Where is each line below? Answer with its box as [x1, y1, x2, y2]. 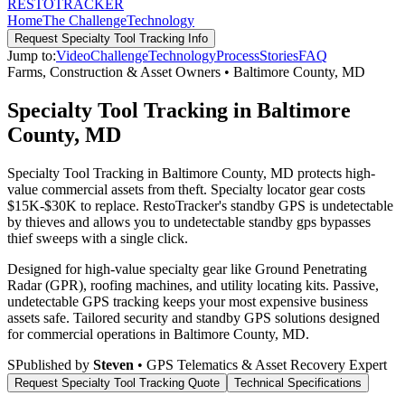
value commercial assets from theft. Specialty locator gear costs [7, 181, 365, 197]
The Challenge [42, 13, 127, 28]
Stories [259, 48, 298, 63]
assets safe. [7, 309, 70, 325]
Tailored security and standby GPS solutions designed [70, 309, 380, 325]
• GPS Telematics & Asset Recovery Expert [134, 356, 387, 372]
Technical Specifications [234, 375, 362, 390]
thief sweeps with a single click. [7, 230, 188, 246]
